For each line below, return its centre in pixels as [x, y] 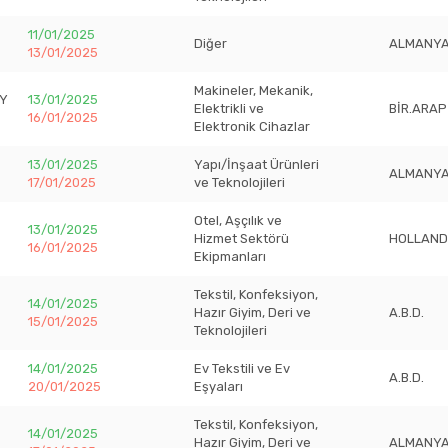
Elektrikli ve [229, 108]
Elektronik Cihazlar [252, 126]
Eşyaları [218, 386]
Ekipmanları [230, 256]
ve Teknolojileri [239, 182]
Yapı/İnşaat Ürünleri [256, 164]
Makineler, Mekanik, [253, 90]
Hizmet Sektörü [241, 238]
